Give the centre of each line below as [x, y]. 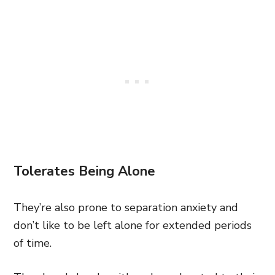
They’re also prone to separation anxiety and [126, 207]
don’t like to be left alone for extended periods [133, 225]
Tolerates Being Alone [84, 171]
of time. [33, 243]
